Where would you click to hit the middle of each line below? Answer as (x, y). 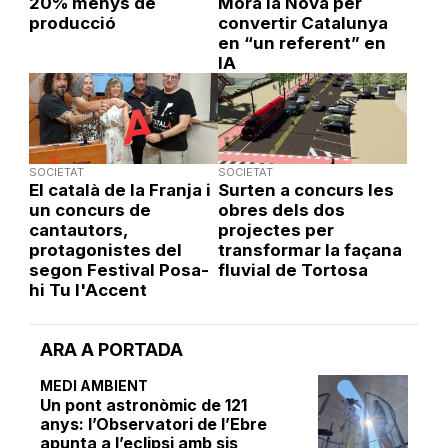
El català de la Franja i (119, 190)
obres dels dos (281, 210)
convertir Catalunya (302, 23)
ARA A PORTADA (112, 350)
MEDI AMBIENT (94, 386)
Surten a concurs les (305, 190)
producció (72, 23)
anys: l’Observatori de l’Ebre (154, 424)
